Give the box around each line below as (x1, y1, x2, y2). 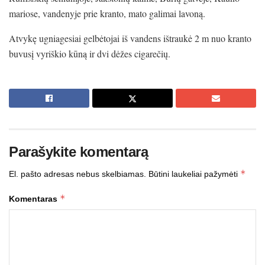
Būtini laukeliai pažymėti (148, 169, 240, 179)
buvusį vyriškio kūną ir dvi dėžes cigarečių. (9, 47, 170, 60)
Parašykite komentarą (9, 143, 148, 160)
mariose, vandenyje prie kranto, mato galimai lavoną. (9, 7, 205, 20)
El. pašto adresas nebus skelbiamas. (9, 169, 146, 179)
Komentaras (9, 193, 60, 203)
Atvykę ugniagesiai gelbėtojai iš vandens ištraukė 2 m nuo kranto (9, 31, 251, 44)
